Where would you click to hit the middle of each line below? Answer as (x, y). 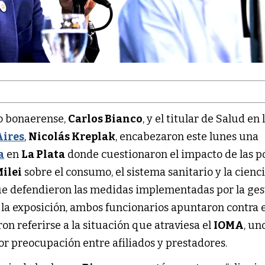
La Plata (43, 154)
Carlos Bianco (106, 119)
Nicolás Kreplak (72, 136)
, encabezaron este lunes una (187, 136)
